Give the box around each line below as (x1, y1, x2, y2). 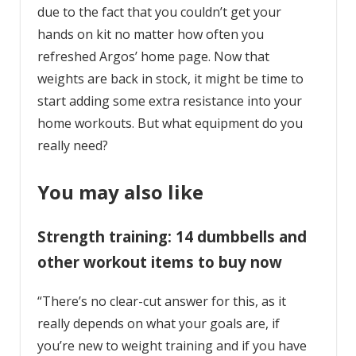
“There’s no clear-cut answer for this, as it (37, 292, 286, 311)
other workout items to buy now (37, 252, 282, 273)
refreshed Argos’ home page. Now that (37, 47, 269, 65)
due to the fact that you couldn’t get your (37, 2, 281, 21)
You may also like (37, 178, 203, 205)
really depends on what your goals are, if (37, 315, 280, 333)
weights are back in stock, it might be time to (37, 69, 304, 87)
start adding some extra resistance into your (37, 91, 302, 110)
